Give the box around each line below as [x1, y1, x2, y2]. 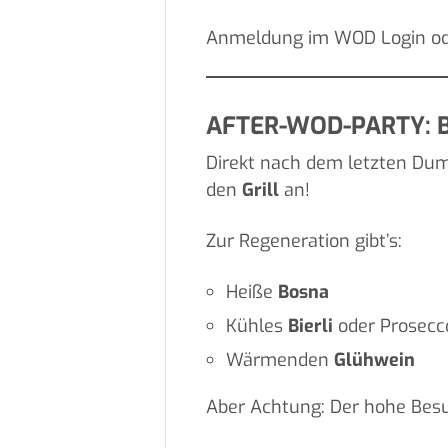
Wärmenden [225, 348, 334, 373]
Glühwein [333, 348, 415, 373]
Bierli [287, 314, 333, 339]
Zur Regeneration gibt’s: [205, 229, 402, 254]
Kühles [225, 314, 288, 339]
